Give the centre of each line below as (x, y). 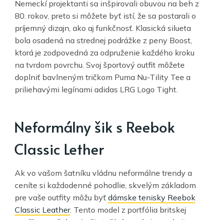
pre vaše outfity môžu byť (61, 198)
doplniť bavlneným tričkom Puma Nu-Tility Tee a (103, 77)
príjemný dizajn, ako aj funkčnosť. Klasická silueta (103, 28)
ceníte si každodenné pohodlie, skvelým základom (105, 185)
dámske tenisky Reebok (152, 198)
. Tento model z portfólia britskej (128, 210)
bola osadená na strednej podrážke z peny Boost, (103, 41)
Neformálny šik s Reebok (95, 127)
